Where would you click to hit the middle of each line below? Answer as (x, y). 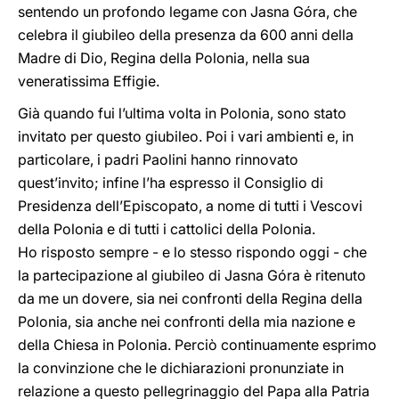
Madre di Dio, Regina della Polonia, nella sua (164, 58)
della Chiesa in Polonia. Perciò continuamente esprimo (197, 345)
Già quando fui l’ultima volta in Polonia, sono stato (182, 113)
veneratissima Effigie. (89, 81)
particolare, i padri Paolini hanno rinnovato (158, 159)
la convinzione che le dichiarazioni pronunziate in (181, 368)
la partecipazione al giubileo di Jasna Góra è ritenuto (192, 275)
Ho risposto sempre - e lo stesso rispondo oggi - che (192, 252)
